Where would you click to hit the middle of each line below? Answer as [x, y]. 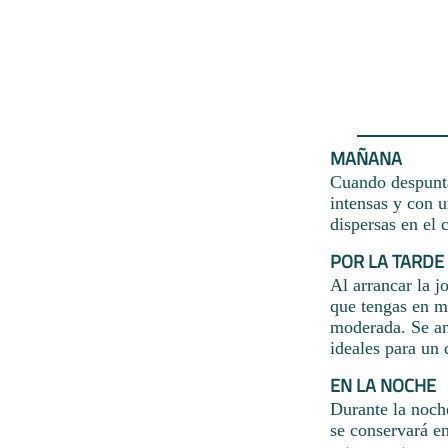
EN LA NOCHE [383, 385]
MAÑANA [366, 158]
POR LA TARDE [387, 261]
